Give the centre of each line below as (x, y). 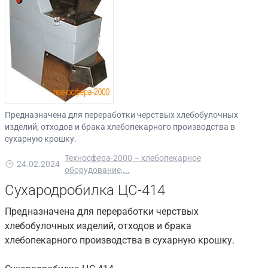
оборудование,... (97, 170)
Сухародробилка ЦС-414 (85, 190)
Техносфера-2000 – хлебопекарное (133, 158)
